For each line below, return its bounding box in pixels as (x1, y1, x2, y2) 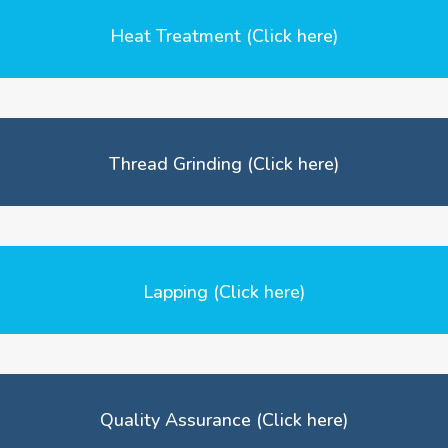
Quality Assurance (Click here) (100, 408, 348, 432)
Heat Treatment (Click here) (110, 24, 338, 48)
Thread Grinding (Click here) (109, 152, 339, 176)
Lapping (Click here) (143, 280, 305, 304)
